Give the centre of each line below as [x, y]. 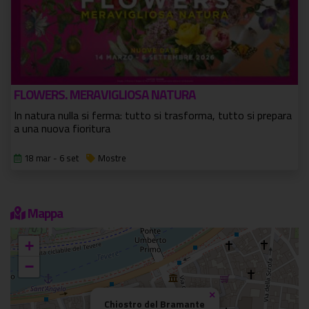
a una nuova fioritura [62, 129]
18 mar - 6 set [51, 158]
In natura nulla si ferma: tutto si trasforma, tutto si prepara [153, 116]
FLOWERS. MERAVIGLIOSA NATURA [105, 94]
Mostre [112, 158]
